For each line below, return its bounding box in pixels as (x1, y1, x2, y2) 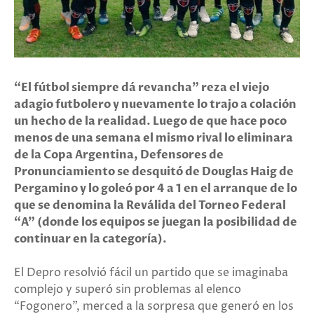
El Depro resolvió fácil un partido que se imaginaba (14, 264, 288, 280)
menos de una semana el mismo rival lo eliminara (14, 130, 293, 146)
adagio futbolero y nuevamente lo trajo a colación (14, 96, 296, 112)
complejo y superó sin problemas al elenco (14, 281, 241, 297)
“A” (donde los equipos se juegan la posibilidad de (14, 214, 297, 230)
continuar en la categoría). (14, 231, 170, 247)
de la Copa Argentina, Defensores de (14, 146, 224, 163)
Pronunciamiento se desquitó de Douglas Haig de (14, 163, 294, 179)
